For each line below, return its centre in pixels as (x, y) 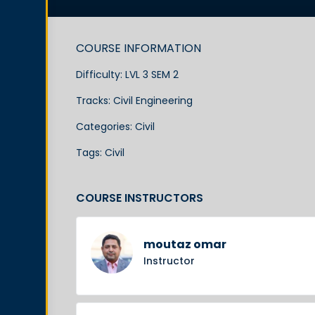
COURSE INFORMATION (139, 48)
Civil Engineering (153, 101)
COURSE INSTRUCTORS (140, 198)
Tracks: (95, 101)
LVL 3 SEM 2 (152, 75)
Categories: (105, 127)
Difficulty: (101, 75)
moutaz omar (185, 244)
